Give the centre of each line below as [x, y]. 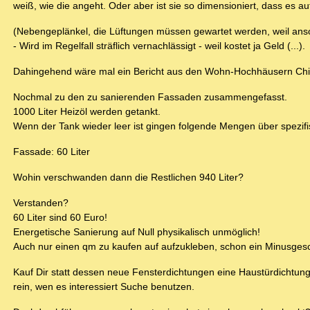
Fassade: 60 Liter [52, 152]
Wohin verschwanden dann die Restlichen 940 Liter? [128, 177]
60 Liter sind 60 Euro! [60, 218]
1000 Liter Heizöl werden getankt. [87, 112]
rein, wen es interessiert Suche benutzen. [104, 287]
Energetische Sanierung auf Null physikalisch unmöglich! [137, 232]
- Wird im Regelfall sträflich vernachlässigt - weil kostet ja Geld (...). [159, 46]
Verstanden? [41, 203]
